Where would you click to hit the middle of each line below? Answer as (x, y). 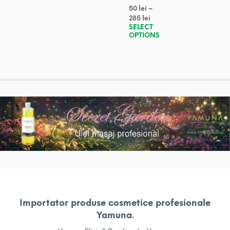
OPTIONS (145, 36)
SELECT (141, 28)
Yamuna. (115, 215)
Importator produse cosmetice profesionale (115, 203)
